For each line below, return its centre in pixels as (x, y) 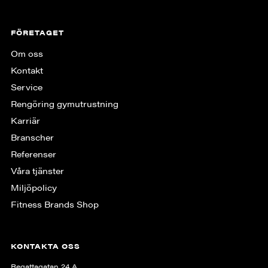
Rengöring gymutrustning (64, 103)
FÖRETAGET (37, 32)
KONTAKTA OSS (45, 246)
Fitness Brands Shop (54, 204)
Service (26, 86)
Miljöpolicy (33, 187)
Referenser (33, 153)
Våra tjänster (37, 170)
